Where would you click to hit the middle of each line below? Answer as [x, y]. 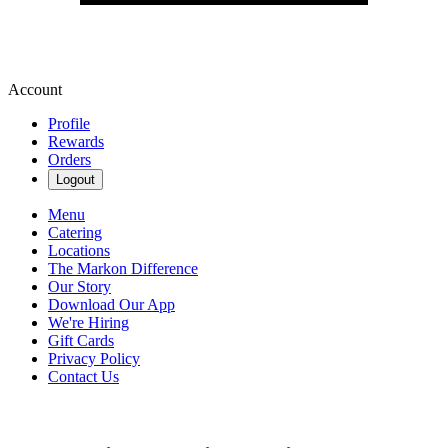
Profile [69, 123]
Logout [75, 179]
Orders [69, 159]
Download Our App [111, 304]
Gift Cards [81, 340]
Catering [75, 232]
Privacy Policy [94, 358]
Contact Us [83, 376]
